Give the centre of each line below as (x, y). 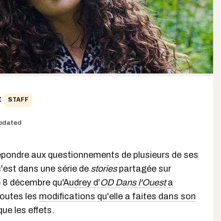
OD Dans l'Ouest (133, 183)
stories (104, 169)
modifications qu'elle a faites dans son (117, 196)
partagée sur (144, 169)
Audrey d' (82, 183)
